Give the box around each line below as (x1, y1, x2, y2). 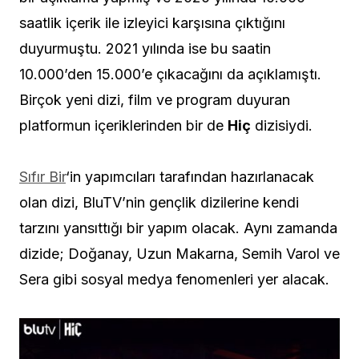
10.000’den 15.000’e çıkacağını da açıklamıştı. (19, 65, 321, 83)
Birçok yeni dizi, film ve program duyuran (19, 91, 290, 108)
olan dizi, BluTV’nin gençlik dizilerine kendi (19, 193, 299, 211)
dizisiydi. (251, 116, 313, 134)
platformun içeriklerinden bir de (19, 116, 228, 134)
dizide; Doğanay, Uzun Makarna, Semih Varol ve (19, 244, 340, 262)
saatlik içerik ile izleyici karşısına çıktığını (19, 14, 285, 31)
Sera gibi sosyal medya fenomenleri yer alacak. (19, 270, 329, 288)
